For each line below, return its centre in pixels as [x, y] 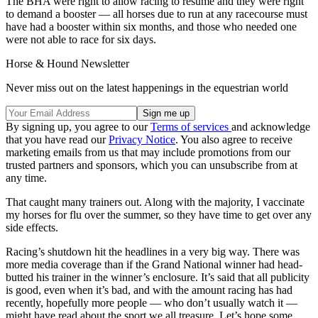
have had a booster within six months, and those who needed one [151, 26]
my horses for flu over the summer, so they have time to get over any [159, 214]
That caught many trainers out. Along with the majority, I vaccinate [155, 202]
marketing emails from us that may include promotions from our [148, 152]
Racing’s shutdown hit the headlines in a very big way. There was [153, 251]
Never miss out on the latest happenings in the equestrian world [147, 87]
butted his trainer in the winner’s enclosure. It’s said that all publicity [158, 277]
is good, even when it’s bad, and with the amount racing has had [149, 290]
